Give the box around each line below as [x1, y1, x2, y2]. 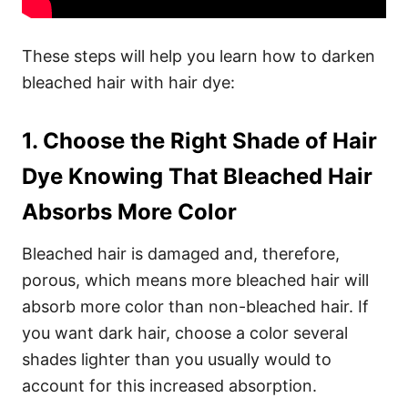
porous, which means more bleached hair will [22, 270, 369, 290]
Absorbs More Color [22, 199, 237, 225]
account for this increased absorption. [22, 376, 317, 395]
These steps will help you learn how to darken [22, 46, 375, 66]
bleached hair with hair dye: [22, 73, 235, 92]
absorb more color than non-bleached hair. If [22, 297, 369, 316]
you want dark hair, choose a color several [22, 323, 348, 342]
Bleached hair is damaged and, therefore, [22, 244, 340, 263]
